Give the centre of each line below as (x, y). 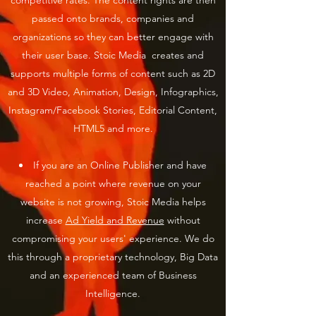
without (182, 220)
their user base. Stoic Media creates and (113, 55)
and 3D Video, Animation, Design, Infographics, (113, 92)
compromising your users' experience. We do (113, 238)
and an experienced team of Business (113, 275)
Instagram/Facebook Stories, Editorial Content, (113, 110)
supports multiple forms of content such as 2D (113, 73)
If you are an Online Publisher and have (120, 165)
